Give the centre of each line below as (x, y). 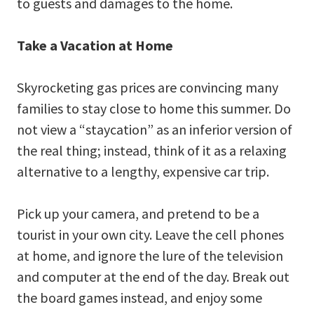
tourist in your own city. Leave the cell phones (150, 234)
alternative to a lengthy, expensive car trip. (143, 171)
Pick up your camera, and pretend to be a (138, 213)
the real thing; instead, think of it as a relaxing (152, 150)
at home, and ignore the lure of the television (150, 255)
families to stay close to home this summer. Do (154, 108)
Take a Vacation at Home (95, 45)
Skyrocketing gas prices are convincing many (148, 87)
